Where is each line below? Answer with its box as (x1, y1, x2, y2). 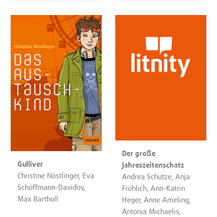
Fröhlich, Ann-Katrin (122, 184, 186, 193)
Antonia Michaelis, (122, 207, 182, 216)
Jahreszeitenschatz (122, 160, 185, 170)
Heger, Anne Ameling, (122, 195, 191, 204)
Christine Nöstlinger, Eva (17, 170, 94, 180)
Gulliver (17, 159, 44, 168)
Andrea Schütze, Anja (122, 172, 190, 181)
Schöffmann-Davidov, (17, 182, 86, 191)
